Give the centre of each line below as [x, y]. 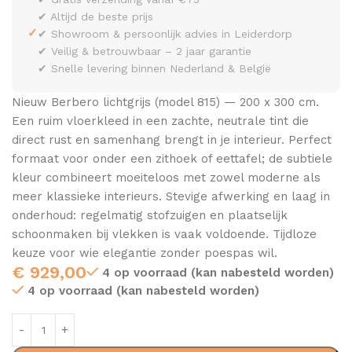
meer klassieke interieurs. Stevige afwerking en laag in [171, 196]
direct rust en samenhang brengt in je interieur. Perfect [172, 139]
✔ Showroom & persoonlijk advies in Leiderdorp [165, 33]
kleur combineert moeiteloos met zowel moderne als [166, 177]
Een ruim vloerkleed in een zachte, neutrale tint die [160, 121]
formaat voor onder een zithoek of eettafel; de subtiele [172, 158]
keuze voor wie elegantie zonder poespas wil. [145, 253]
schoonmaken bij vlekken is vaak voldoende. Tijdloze [164, 234]
